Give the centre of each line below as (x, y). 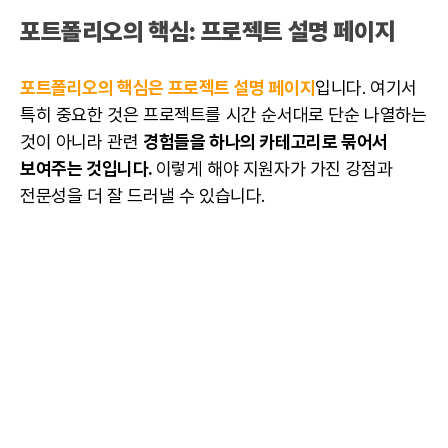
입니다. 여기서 (366, 88)
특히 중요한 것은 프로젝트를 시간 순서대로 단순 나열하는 (223, 115)
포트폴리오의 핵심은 (94, 88)
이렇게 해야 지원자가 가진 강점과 (274, 169)
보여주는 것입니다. (88, 169)
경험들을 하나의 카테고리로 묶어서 (265, 142)
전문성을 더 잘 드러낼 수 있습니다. (143, 196)
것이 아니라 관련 (81, 142)
